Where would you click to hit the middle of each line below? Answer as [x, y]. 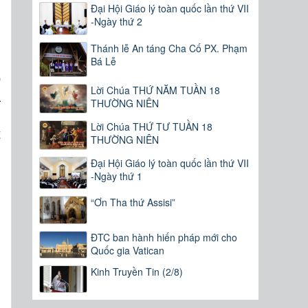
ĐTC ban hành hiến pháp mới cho [164, 237]
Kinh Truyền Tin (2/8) [137, 271]
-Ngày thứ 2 [117, 22]
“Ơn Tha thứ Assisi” [133, 202]
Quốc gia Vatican [128, 250]
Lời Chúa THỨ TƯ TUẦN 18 [152, 126]
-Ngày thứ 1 [117, 176]
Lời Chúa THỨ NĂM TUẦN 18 [156, 90]
